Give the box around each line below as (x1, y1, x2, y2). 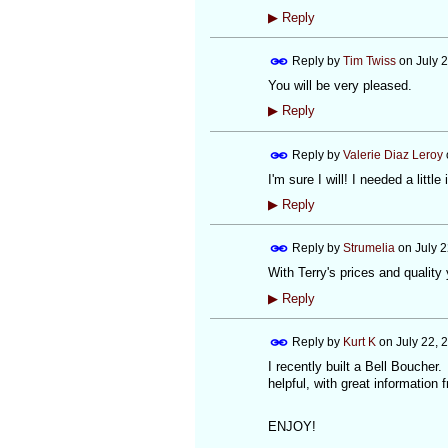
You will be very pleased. (267, 78, 412, 94)
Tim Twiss (342, 54, 396, 68)
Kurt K (342, 334, 376, 349)
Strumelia (342, 241, 395, 256)
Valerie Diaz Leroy (342, 147, 443, 162)
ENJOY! (267, 419, 316, 435)
